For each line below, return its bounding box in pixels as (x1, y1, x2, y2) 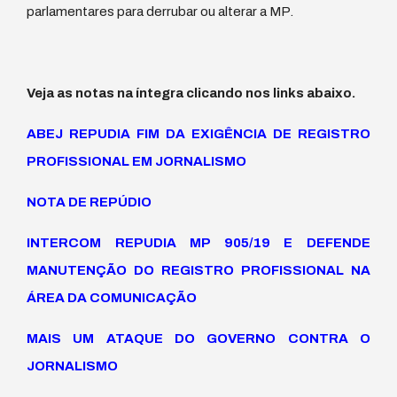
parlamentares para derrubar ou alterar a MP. (27, 4, 293, 19)
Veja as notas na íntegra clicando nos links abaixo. (27, 85, 355, 100)
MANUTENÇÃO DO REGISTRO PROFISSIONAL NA (27, 262, 370, 277)
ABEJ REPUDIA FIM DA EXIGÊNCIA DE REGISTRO (27, 126, 370, 141)
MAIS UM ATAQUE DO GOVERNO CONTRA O (27, 331, 370, 346)
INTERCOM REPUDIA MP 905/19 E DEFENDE (27, 235, 370, 250)
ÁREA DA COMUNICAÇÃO (27, 290, 197, 305)
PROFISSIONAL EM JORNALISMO (27, 153, 246, 168)
